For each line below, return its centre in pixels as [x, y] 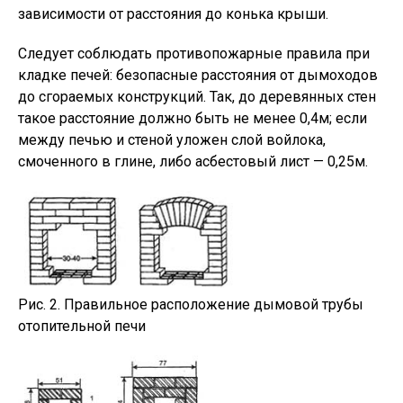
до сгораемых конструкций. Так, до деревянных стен [197, 96]
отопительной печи [82, 326]
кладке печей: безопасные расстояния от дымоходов [198, 75]
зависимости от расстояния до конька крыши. [173, 13]
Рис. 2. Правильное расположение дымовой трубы [191, 304]
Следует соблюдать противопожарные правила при [194, 53]
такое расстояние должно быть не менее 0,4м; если [193, 118]
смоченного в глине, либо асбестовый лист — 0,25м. [193, 161]
